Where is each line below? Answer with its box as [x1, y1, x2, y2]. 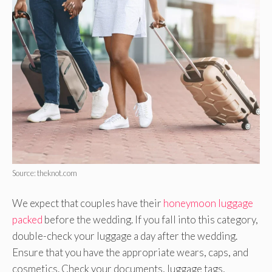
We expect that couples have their [12, 196, 163, 209]
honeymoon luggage [163, 196, 253, 209]
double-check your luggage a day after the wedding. [12, 229, 237, 242]
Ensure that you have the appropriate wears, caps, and [12, 245, 248, 259]
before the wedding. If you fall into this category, [42, 212, 258, 226]
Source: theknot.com [12, 168, 77, 178]
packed [12, 212, 42, 226]
